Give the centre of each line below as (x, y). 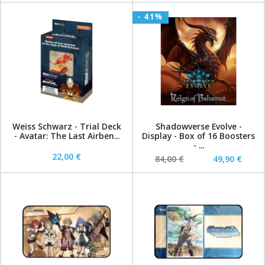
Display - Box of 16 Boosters (198, 136)
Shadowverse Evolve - (198, 126)
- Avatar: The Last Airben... (67, 136)
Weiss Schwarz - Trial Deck (67, 126)
